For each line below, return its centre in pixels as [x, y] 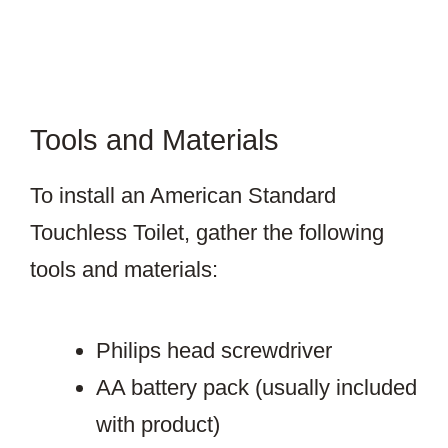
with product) [158, 425]
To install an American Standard [183, 196]
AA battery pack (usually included [256, 388]
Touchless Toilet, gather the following [207, 233]
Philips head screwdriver [214, 351]
